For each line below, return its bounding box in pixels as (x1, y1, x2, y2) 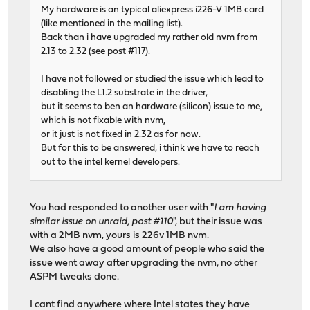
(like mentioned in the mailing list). (41, 19, 183, 29)
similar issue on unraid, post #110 (30, 217, 174, 228)
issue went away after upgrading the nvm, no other (30, 258, 258, 269)
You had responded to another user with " (30, 203, 215, 214)
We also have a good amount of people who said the (30, 244, 265, 255)
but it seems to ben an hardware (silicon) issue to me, (41, 102, 263, 112)
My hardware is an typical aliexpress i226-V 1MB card (41, 6, 264, 15)
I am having (214, 203, 267, 214)
